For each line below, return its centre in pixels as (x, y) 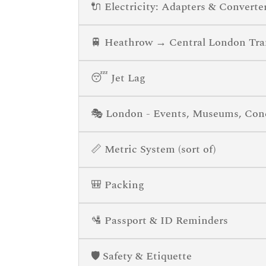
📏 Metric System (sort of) (153, 149)
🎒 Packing (118, 185)
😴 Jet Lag (118, 78)
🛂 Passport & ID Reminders (159, 220)
